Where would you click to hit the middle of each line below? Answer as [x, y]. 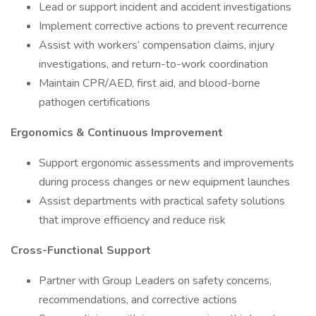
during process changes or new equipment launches [164, 182]
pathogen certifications [95, 102]
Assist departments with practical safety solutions [162, 201]
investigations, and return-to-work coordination [153, 64]
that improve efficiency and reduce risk [132, 220]
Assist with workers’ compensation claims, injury [157, 45]
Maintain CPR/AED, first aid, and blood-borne [150, 83]
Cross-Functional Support [81, 250]
